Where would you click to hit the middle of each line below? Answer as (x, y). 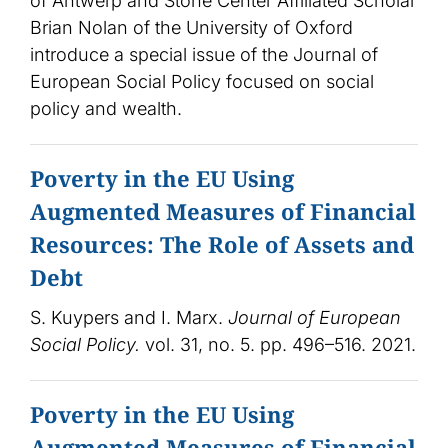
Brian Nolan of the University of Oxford (191, 28)
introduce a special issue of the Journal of (203, 55)
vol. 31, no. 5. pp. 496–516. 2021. (277, 345)
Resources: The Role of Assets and (221, 244)
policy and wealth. (105, 109)
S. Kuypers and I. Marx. (128, 318)
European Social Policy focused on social (201, 82)
